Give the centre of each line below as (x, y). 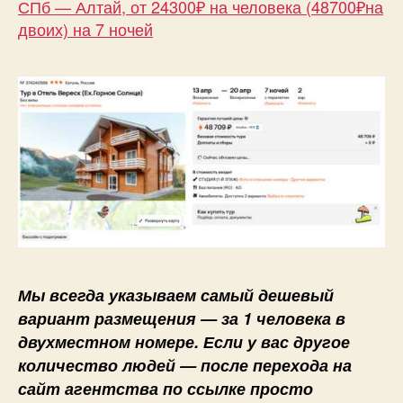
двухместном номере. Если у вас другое (184, 342)
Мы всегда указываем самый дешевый (176, 296)
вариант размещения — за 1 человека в (182, 319)
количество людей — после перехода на (185, 366)
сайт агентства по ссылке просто (166, 389)
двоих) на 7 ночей (85, 29)
